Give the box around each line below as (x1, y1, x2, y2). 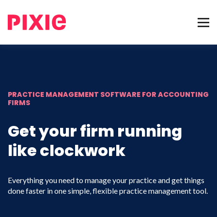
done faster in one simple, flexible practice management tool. (8, 186, 208, 195)
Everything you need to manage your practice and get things (8, 175, 204, 185)
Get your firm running (8, 120, 182, 142)
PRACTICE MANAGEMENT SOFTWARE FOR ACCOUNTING (8, 90, 209, 99)
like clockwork (8, 139, 125, 161)
